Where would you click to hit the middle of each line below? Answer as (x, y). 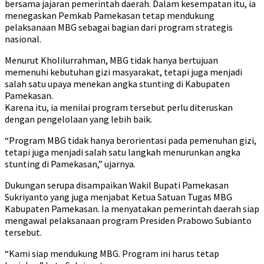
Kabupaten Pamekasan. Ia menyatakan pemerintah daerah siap (132, 209)
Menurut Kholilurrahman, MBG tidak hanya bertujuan (111, 60)
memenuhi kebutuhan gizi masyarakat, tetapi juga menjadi (123, 72)
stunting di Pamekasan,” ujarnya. (70, 164)
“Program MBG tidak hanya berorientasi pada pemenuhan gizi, (131, 140)
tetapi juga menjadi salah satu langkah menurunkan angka (123, 152)
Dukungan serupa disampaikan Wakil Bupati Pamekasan (117, 185)
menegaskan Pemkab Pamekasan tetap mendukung (110, 15)
